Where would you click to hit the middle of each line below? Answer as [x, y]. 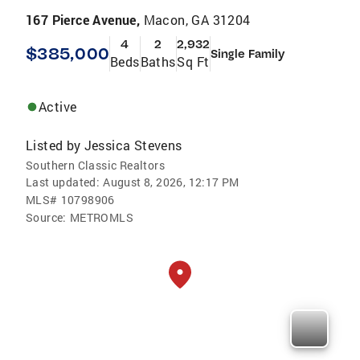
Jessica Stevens [133, 145]
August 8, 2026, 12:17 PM [171, 182]
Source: [46, 218]
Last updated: [63, 182]
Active [58, 107]
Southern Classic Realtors [95, 166]
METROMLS [102, 218]
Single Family [248, 54]
